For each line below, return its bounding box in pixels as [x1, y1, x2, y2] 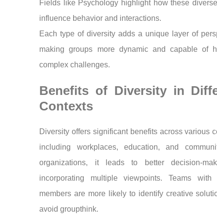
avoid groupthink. [39, 204, 99, 213]
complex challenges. [39, 60, 110, 69]
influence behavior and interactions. [39, 14, 162, 22]
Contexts [39, 99, 93, 113]
